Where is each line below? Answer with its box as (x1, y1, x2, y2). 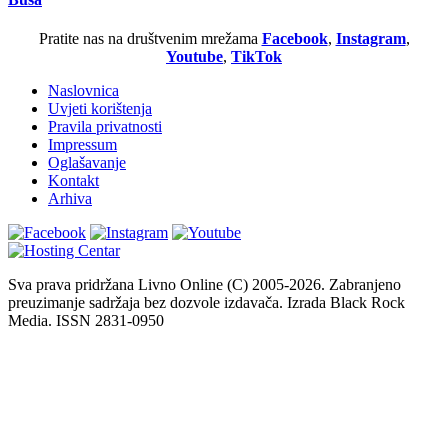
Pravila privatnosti (48, 118, 162, 136)
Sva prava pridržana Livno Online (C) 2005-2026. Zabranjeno (8, 276, 401, 294)
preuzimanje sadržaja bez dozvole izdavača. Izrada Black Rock (8, 294, 405, 312)
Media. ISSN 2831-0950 (8, 312, 164, 330)
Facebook (261, 30, 328, 48)
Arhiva (48, 190, 92, 208)
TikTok (231, 48, 282, 66)
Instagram (335, 30, 406, 48)
